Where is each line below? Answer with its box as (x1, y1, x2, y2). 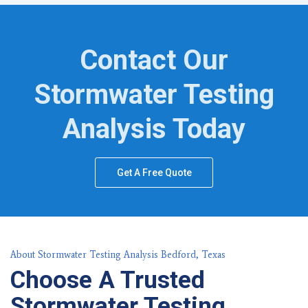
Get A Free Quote (117, 167, 192, 179)
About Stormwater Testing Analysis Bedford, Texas (10, 249, 225, 261)
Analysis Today (63, 113, 245, 146)
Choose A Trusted (10, 266, 205, 295)
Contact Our (80, 44, 228, 77)
